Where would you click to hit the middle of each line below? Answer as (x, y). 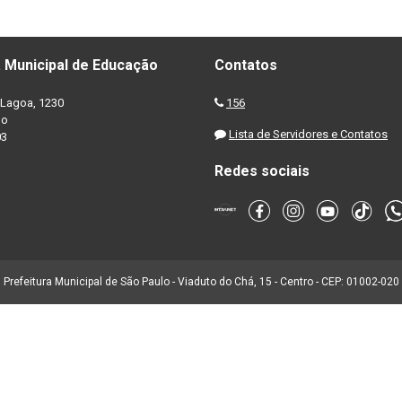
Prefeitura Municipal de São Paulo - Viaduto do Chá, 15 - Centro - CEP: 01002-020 (201, 281)
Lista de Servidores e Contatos (308, 134)
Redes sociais (262, 171)
